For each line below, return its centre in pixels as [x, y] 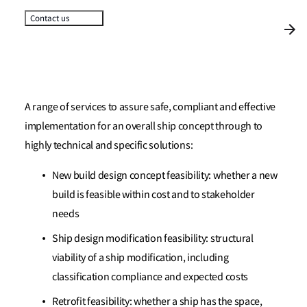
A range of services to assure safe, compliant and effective [150, 107]
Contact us [50, 18]
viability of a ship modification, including [140, 257]
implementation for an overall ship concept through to [144, 126]
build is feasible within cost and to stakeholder [153, 194]
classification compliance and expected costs [151, 277]
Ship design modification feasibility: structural [153, 238]
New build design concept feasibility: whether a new [165, 175]
